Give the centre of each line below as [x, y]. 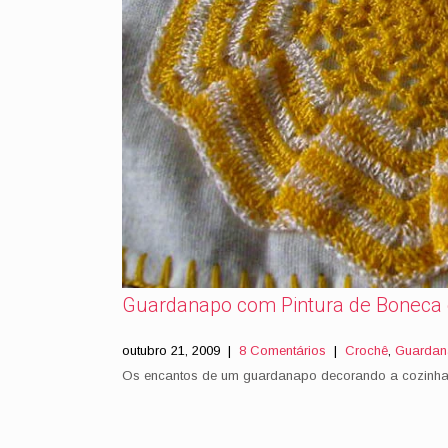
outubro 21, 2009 [171, 350]
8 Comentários [282, 350]
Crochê [366, 350]
